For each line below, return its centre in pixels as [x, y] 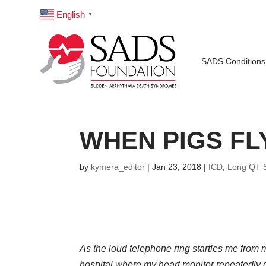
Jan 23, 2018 [177, 167]
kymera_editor [118, 167]
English [71, 15]
